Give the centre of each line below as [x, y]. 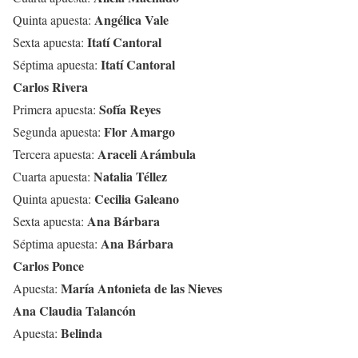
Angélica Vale [131, 19]
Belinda [82, 332]
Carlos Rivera [50, 86]
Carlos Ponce [48, 265]
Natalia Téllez [130, 176]
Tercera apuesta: [55, 153]
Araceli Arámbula [147, 153]
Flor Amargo [139, 131]
